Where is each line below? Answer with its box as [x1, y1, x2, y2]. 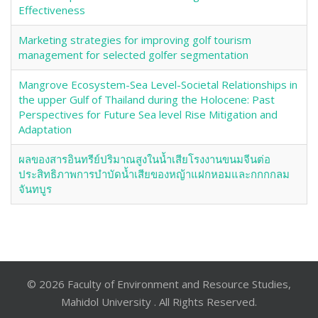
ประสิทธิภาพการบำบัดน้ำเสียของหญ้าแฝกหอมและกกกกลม [18, 167, 290, 181]
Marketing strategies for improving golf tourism [18, 33, 251, 47]
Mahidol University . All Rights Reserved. [61, 295, 257, 309]
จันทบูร [18, 182, 52, 196]
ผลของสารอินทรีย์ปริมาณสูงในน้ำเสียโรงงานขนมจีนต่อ [18, 152, 270, 166]
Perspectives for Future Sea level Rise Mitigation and [18, 107, 278, 121]
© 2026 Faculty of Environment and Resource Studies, [27, 277, 291, 291]
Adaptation [18, 122, 72, 136]
